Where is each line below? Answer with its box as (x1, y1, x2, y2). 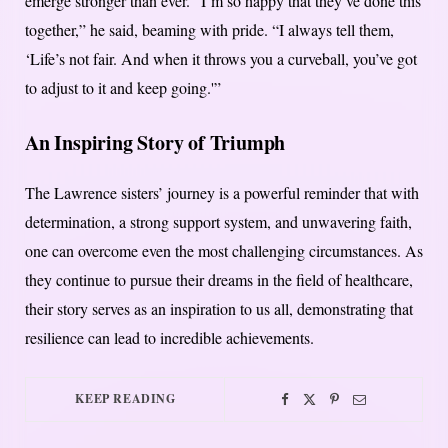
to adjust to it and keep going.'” (25, 77, 221, 99)
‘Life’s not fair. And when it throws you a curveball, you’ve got (25, 48, 417, 70)
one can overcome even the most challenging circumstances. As (25, 240, 423, 262)
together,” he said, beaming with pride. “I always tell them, (25, 19, 394, 41)
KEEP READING (75, 390, 176, 408)
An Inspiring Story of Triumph (25, 128, 286, 158)
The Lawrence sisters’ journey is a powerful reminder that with (25, 182, 419, 204)
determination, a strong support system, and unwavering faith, (25, 211, 412, 233)
